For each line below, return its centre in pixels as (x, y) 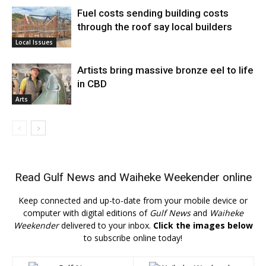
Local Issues (34, 42)
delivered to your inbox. (106, 225)
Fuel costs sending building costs (153, 13)
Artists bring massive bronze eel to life (165, 70)
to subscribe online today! (133, 237)
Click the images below (203, 225)
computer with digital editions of (86, 213)
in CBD (92, 83)
